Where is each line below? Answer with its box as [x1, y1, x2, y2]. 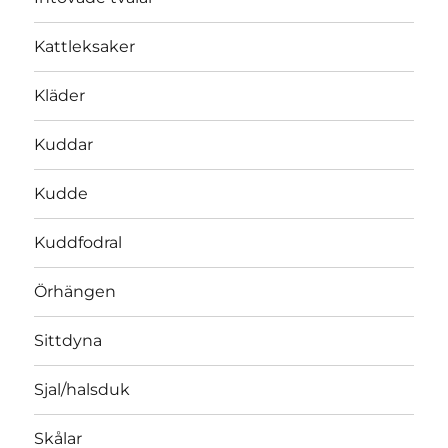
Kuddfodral [34, 233, 123, 253]
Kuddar [34, 135, 94, 155]
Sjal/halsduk [34, 380, 131, 400]
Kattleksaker [34, 37, 136, 57]
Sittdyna [34, 331, 103, 351]
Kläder [34, 86, 86, 106]
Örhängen [34, 282, 117, 302]
